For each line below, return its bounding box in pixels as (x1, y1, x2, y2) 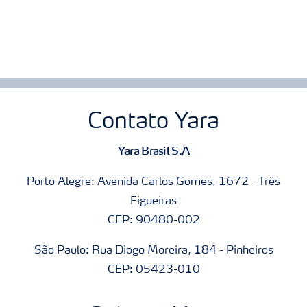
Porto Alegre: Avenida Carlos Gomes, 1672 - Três (27, 177, 280, 188)
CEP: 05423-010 (107, 265, 200, 276)
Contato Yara (88, 112, 219, 134)
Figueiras (130, 196, 177, 208)
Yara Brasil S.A (117, 144, 190, 158)
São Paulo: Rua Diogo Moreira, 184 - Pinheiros (34, 245, 273, 257)
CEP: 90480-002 (107, 215, 200, 227)
